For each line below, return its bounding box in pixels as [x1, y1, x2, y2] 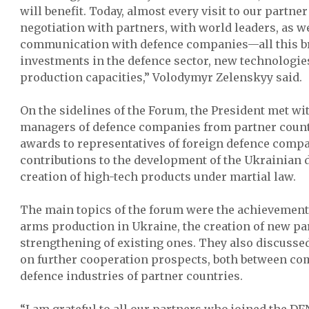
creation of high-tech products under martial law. [20, 170, 296, 183]
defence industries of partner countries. [20, 269, 243, 283]
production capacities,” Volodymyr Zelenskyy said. [20, 70, 302, 84]
